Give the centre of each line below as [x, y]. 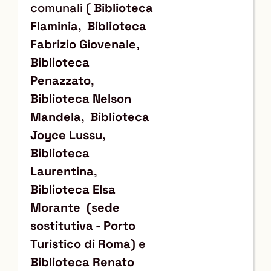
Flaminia [54, 26]
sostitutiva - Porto [83, 225]
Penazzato [60, 80]
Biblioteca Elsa [73, 189]
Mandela [56, 116]
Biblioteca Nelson [81, 98]
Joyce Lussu [66, 135]
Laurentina [62, 171]
